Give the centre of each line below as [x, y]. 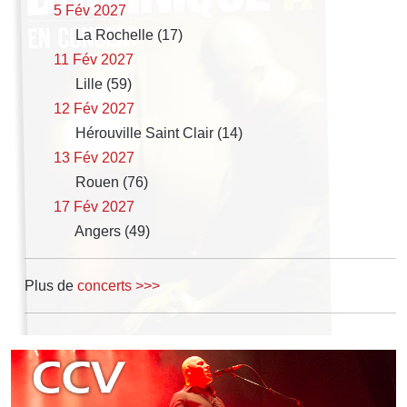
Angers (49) [111, 231]
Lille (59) [102, 84]
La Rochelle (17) [127, 35]
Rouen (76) [110, 182]
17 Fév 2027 [94, 206]
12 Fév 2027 [94, 108]
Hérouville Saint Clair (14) [157, 133]
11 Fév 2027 [94, 59]
